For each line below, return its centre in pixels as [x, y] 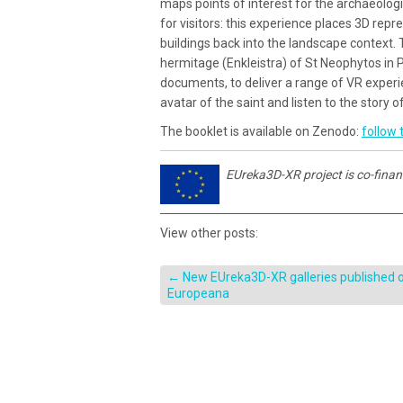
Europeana [198, 294]
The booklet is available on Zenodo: [261, 132]
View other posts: [209, 233]
